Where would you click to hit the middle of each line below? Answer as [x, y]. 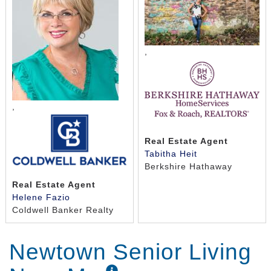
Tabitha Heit [171, 153]
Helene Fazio [41, 197]
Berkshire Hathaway [188, 166]
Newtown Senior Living [130, 252]
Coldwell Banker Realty [63, 210]
